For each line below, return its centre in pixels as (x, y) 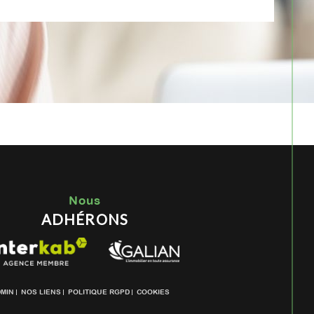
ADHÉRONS (85, 220)
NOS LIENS (41, 292)
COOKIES (153, 292)
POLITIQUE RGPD (99, 292)
